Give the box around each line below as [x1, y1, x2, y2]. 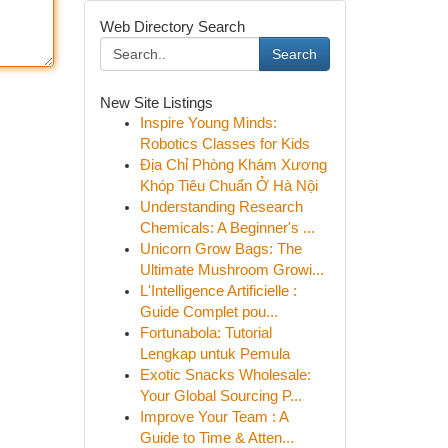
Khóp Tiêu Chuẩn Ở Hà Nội [139, 178, 318, 194]
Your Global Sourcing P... [139, 388, 302, 404]
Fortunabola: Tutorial [139, 325, 272, 341]
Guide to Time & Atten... [139, 430, 294, 446]
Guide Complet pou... [139, 304, 278, 320]
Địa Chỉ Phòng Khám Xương [139, 157, 327, 173]
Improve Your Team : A [139, 409, 288, 425]
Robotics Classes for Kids [139, 136, 310, 152]
